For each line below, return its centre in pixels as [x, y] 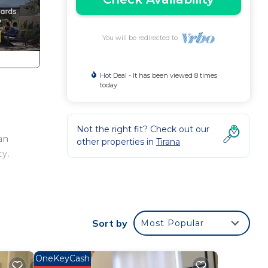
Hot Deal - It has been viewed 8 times [159, 75]
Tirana [168, 142]
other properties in [116, 142]
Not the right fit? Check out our [143, 129]
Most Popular [172, 223]
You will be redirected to [141, 38]
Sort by [110, 223]
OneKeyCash [62, 258]
